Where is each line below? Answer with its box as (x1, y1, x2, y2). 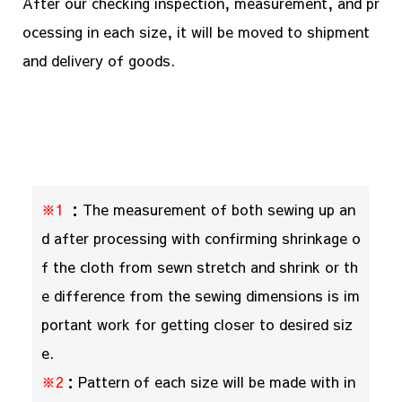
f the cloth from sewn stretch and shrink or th (40, 257, 358, 276)
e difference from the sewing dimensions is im (40, 285, 360, 305)
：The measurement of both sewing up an (63, 199, 355, 219)
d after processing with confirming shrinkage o (40, 228, 361, 248)
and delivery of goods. (22, 50, 175, 71)
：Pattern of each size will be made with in (63, 371, 355, 391)
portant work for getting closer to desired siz (40, 314, 353, 334)
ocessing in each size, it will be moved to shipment (22, 22, 370, 42)
